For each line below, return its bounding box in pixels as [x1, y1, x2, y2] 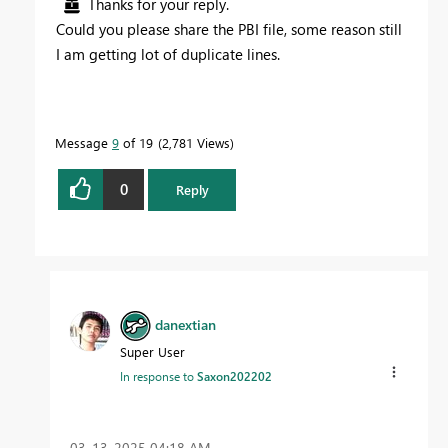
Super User [120, 342, 185, 360]
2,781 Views [162, 133, 230, 151]
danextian [155, 314, 216, 334]
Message [55, 133, 112, 151]
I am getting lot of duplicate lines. [56, 43, 280, 64]
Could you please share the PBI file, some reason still [56, 18, 402, 39]
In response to [120, 367, 197, 384]
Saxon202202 [197, 367, 272, 384]
